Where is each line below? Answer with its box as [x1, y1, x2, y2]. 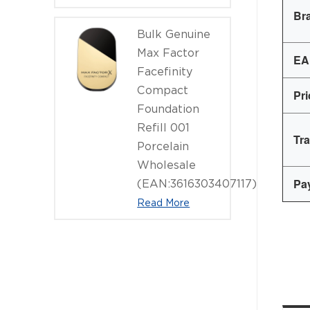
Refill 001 [137, 120, 190, 134]
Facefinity [137, 64, 193, 78]
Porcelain [137, 139, 190, 153]
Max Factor [137, 46, 200, 60]
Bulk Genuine [137, 27, 211, 41]
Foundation [137, 102, 200, 116]
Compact [137, 83, 189, 97]
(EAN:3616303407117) [137, 176, 257, 190]
